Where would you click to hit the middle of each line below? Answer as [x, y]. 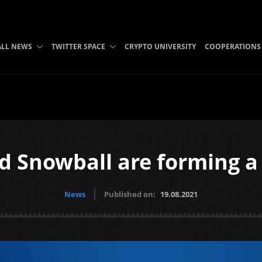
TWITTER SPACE [78, 46]
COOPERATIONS [232, 46]
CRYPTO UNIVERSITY [160, 46]
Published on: [131, 194]
